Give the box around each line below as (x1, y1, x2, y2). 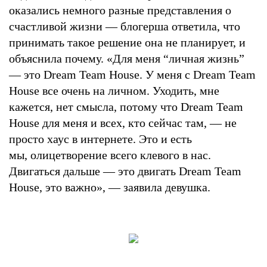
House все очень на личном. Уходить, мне (9, 83, 219, 97)
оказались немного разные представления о (9, 3, 231, 17)
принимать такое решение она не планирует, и (9, 35, 246, 49)
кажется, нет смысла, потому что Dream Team (9, 100, 243, 113)
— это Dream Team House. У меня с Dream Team (9, 67, 256, 81)
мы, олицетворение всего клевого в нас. (9, 148, 211, 162)
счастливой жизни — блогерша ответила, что (9, 19, 240, 33)
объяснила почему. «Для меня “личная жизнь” (9, 51, 244, 65)
